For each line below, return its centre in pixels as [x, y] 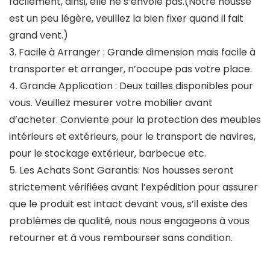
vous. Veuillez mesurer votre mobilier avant [111, 103]
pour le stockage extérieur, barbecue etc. [108, 154]
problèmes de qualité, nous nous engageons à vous [129, 221]
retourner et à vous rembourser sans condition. [121, 238]
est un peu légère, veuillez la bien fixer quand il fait [126, 19]
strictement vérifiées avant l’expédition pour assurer [133, 187]
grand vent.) [39, 36]
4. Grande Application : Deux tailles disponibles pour [131, 86]
